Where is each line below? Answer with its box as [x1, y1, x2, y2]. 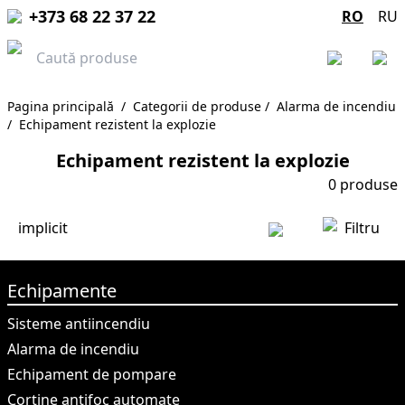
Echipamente [7, 278, 117, 303]
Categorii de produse [133, 98, 261, 115]
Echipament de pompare [7, 364, 176, 384]
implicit [18, 218, 68, 238]
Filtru [344, 218, 380, 238]
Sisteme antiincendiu [7, 314, 150, 334]
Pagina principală [7, 98, 114, 115]
